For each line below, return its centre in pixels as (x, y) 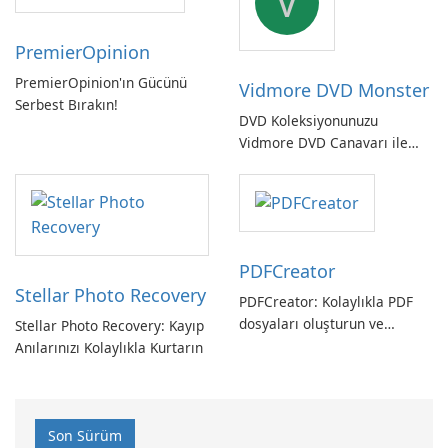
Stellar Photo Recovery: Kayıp (109, 325)
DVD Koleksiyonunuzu (308, 120)
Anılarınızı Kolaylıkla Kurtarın (109, 347)
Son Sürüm (85, 435)
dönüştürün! (278, 346)
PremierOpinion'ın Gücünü (101, 83)
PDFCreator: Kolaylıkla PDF (326, 302)
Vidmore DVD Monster (334, 90)
